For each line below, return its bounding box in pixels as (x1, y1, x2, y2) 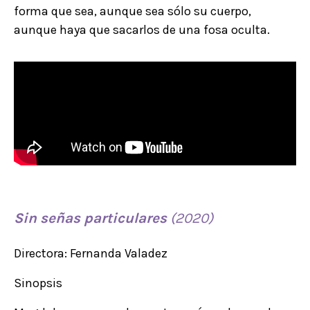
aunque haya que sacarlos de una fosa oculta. (14, 21, 270, 37)
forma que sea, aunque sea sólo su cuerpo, (14, 3, 251, 19)
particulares (84, 209, 167, 226)
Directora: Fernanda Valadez (14, 245, 167, 261)
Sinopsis (14, 275, 62, 291)
